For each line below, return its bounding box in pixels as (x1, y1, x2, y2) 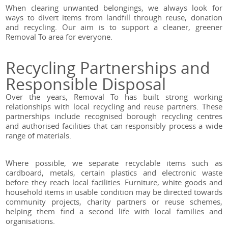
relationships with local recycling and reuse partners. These (6, 101, 222, 112)
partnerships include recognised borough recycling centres (6, 111, 222, 122)
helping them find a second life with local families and (6, 206, 222, 217)
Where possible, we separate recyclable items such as (6, 158, 222, 168)
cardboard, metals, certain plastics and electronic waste (6, 167, 222, 178)
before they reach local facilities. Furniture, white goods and (6, 177, 222, 188)
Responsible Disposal (6, 73, 166, 95)
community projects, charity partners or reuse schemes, (6, 196, 222, 207)
